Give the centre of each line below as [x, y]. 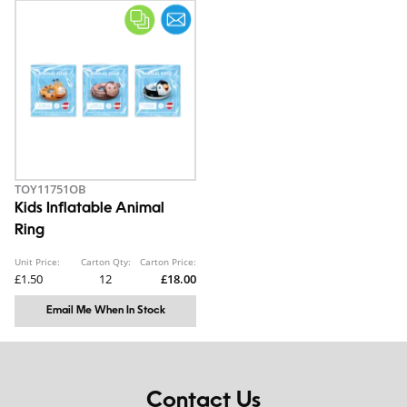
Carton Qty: [105, 262]
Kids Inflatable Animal [89, 209]
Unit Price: [37, 262]
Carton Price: [168, 262]
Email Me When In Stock [105, 311]
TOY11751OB [50, 189]
